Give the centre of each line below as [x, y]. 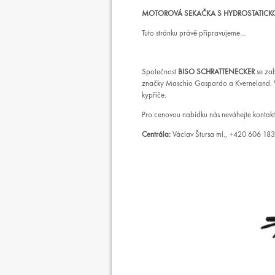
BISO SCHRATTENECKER [216, 73]
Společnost [160, 73]
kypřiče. [154, 96]
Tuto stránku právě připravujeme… [194, 33]
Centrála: [156, 135]
